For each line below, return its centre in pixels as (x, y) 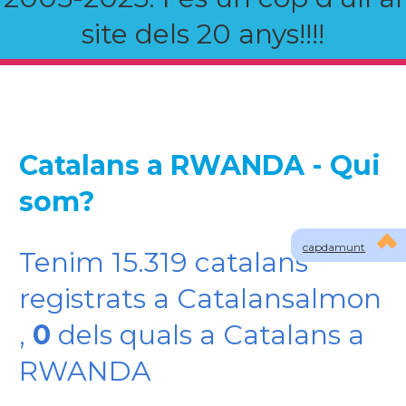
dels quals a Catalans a (207, 335)
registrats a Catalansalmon (200, 299)
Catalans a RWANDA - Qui (199, 165)
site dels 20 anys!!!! (203, 34)
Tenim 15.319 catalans (163, 262)
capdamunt (334, 247)
